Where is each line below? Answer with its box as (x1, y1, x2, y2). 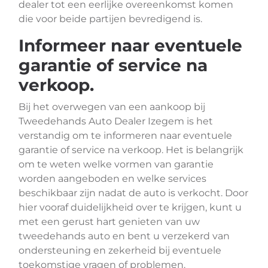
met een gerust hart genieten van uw (19, 216, 200, 227)
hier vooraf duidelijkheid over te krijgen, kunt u (19, 202, 242, 213)
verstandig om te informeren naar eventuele (19, 130, 232, 141)
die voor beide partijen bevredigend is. (19, 13, 202, 25)
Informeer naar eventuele (19, 35, 242, 56)
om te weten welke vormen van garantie (19, 159, 214, 170)
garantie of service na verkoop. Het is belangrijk (19, 144, 243, 156)
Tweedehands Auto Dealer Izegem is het (19, 115, 213, 127)
